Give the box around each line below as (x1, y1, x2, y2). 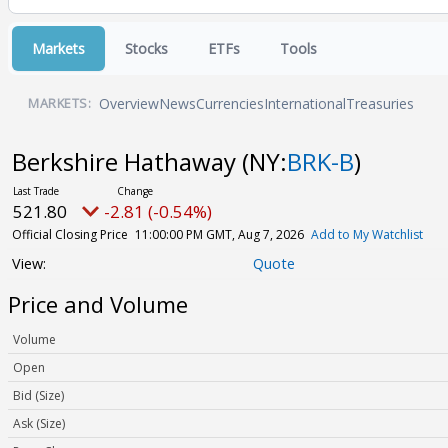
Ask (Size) (13, 415, 65, 433)
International (264, 94, 346, 114)
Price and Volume (8, 289, 188, 320)
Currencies (196, 94, 264, 114)
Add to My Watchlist (310, 225, 423, 243)
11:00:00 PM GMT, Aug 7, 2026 (134, 225, 304, 243)
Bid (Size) (13, 387, 64, 405)
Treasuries (346, 94, 414, 114)
